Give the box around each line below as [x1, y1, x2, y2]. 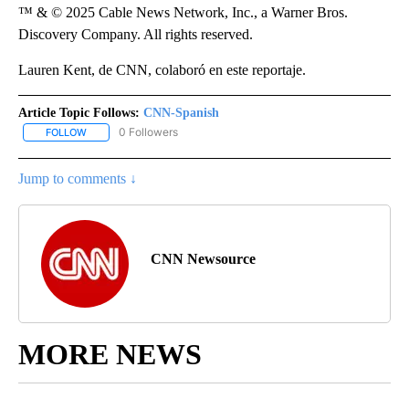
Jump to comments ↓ [18, 170, 137, 186]
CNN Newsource [151, 250, 256, 267]
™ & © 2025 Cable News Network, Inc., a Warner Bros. [18, 4, 348, 20]
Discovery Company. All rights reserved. [18, 26, 253, 42]
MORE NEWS [18, 337, 202, 371]
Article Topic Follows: [18, 105, 140, 120]
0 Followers [119, 124, 178, 139]
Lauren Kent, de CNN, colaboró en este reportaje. [18, 61, 306, 78]
